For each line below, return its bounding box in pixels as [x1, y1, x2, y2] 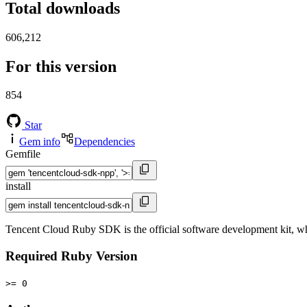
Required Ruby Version [5, 249, 138, 264]
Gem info [19, 136, 60, 148]
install [5, 180, 31, 193]
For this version [5, 57, 116, 75]
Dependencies [74, 136, 135, 148]
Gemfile [5, 148, 40, 160]
